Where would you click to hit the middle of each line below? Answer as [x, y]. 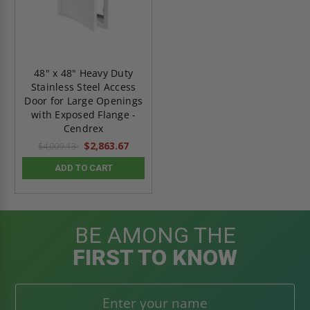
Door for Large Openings [84, 101]
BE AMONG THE [155, 236]
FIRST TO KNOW [155, 258]
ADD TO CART [83, 168]
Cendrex [83, 129]
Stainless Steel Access [83, 87]
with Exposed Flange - [84, 115]
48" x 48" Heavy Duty [84, 73]
